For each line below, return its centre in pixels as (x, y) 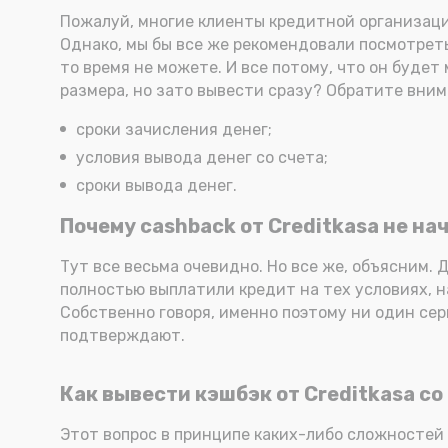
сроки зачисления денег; (174, 129)
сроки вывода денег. (156, 185)
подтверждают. (122, 335)
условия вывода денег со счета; (202, 157)
